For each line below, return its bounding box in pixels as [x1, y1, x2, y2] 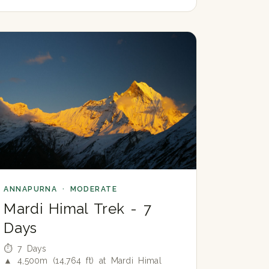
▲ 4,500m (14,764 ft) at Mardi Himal [4, 256, 162, 266]
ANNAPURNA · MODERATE [4, 185, 118, 194]
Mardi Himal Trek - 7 [4, 200, 152, 218]
